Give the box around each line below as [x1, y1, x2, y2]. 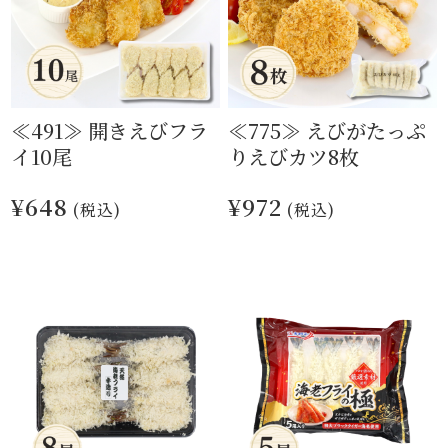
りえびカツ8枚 [228, 142, 360, 172]
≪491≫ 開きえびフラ [11, 116, 209, 146]
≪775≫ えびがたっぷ [228, 116, 427, 146]
